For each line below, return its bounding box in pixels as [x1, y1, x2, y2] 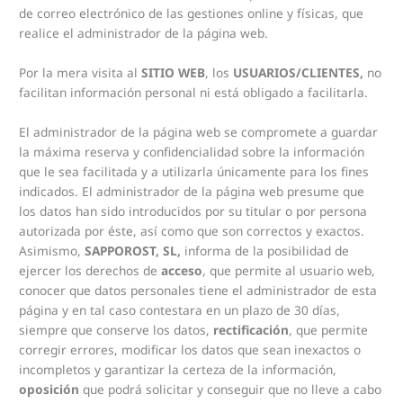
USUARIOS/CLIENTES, [233, 64, 364, 82]
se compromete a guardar [224, 123, 379, 141]
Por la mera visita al [19, 64, 142, 82]
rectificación [213, 321, 290, 339]
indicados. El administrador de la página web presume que [19, 183, 365, 201]
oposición [19, 381, 80, 399]
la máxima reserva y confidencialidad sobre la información [19, 143, 365, 161]
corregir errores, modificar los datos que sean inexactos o [19, 341, 362, 359]
